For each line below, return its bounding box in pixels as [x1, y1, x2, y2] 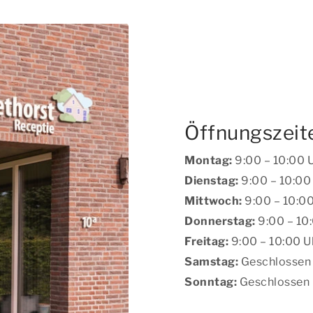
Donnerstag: [184, 214, 258, 228]
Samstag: [184, 254, 238, 268]
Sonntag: [184, 275, 237, 289]
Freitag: [184, 234, 228, 248]
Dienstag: [184, 173, 239, 187]
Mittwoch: [184, 194, 242, 208]
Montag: [184, 153, 233, 167]
